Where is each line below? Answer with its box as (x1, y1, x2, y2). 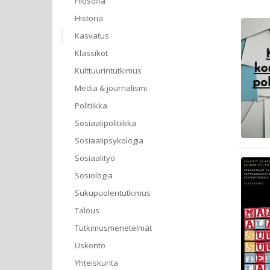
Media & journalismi (75, 83, 147, 93)
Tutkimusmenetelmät (75, 222, 152, 233)
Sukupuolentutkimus (75, 187, 151, 198)
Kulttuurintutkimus (75, 65, 142, 76)
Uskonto (75, 240, 105, 251)
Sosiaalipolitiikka (75, 118, 136, 128)
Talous (75, 205, 99, 216)
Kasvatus (75, 30, 109, 41)
